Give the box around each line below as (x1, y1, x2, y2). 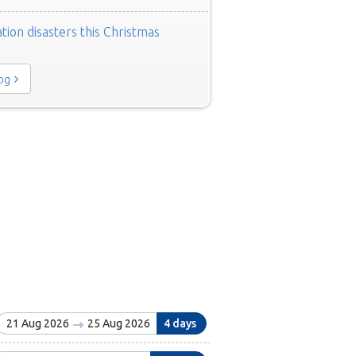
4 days (163, 317, 196, 331)
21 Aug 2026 (6, 317, 72, 331)
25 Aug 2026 (84, 317, 150, 331)
